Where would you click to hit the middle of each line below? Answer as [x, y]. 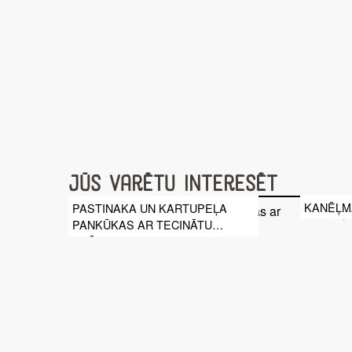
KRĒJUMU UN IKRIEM [130, 240]
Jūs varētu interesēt [173, 185]
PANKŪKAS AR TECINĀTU [142, 224]
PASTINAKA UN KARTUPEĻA [150, 207]
